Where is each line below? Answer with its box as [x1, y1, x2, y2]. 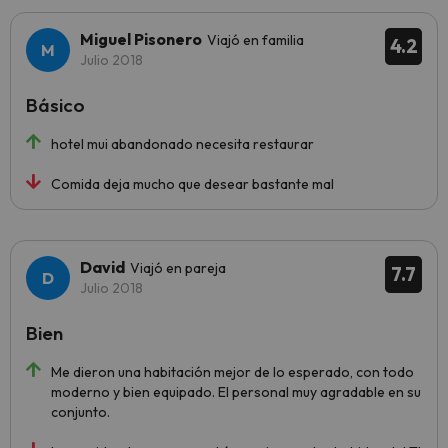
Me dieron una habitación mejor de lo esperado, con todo [51, 363, 414, 381]
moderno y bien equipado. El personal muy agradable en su [51, 383, 421, 401]
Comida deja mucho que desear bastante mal [51, 175, 334, 193]
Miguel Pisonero [80, 29, 202, 49]
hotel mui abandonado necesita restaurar [51, 135, 314, 153]
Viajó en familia [207, 31, 304, 49]
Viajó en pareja [130, 259, 226, 277]
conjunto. [51, 403, 110, 421]
